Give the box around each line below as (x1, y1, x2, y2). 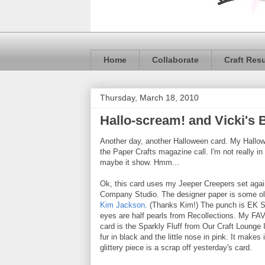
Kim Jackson (100, 200, 145, 209)
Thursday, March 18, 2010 (100, 92, 199, 102)
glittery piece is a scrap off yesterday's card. (100, 243, 252, 252)
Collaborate (152, 55, 199, 65)
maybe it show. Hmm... (100, 157, 179, 167)
